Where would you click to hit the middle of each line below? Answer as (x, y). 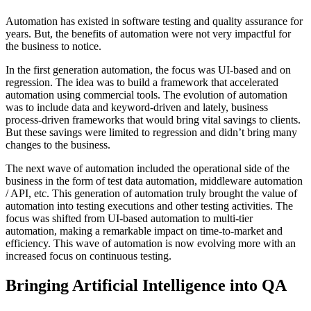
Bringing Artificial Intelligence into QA (146, 285)
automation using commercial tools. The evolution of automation (146, 95)
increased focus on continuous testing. (89, 256)
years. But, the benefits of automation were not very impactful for (148, 34)
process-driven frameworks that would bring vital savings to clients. (153, 120)
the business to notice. (53, 46)
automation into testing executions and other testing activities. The (149, 206)
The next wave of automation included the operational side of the (148, 168)
